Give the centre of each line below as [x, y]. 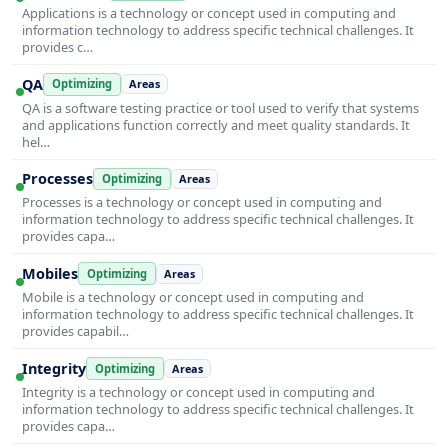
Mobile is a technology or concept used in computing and [193, 297]
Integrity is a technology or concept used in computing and [198, 391]
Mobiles [50, 274]
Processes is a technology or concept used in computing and [202, 202]
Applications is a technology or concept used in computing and [209, 12]
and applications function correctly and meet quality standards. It [216, 124]
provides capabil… [75, 331]
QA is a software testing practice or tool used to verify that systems [220, 107]
